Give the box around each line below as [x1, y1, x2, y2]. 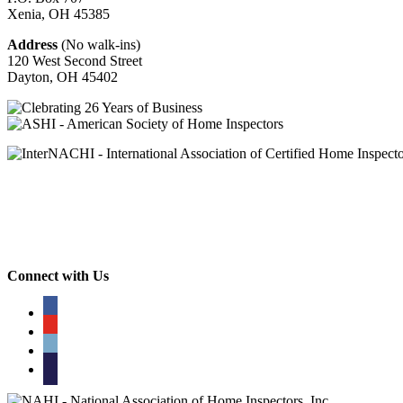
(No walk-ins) [58, 36, 140, 52]
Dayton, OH [7, 68, 78, 85]
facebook [42, 302, 94, 318]
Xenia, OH [7, 5, 70, 22]
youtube [42, 321, 88, 337]
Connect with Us [7, 268, 109, 284]
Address [7, 36, 58, 52]
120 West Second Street [7, 52, 142, 68]
